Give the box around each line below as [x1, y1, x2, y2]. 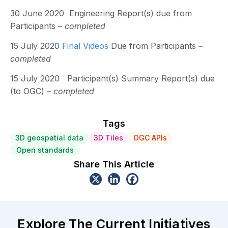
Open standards [16, 145, 74, 154]
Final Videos [62, 41, 108, 51]
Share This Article [74, 158, 154, 169]
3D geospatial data [15, 133, 83, 142]
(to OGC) [10, 86, 44, 97]
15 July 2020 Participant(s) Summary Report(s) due [10, 73, 215, 84]
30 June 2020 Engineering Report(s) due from [10, 8, 192, 18]
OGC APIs [133, 133, 167, 142]
